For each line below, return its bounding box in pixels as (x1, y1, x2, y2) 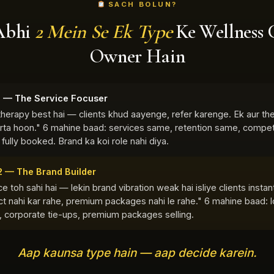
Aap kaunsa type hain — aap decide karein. (17, 245, 257, 260)
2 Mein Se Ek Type (34, 19, 172, 43)
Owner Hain (89, 43, 185, 68)
